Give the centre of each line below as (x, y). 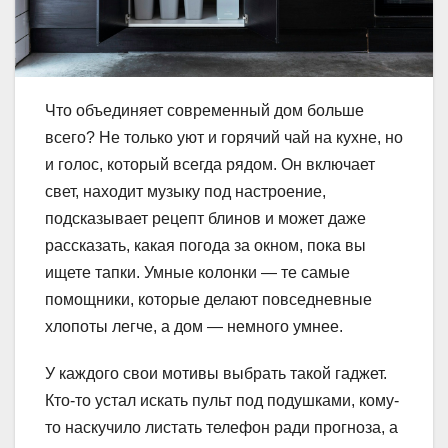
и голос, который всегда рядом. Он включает (210, 164)
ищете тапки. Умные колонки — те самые (197, 272)
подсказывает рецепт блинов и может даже (205, 218)
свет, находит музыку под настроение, (185, 191)
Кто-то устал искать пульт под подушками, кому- (222, 400)
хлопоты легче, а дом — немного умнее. (194, 326)
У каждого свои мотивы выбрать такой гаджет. (216, 373)
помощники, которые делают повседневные (208, 299)
